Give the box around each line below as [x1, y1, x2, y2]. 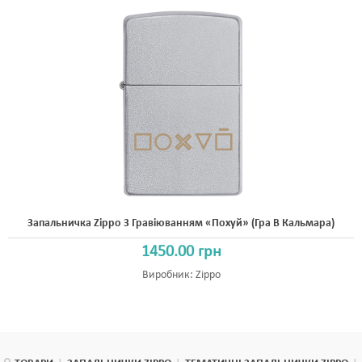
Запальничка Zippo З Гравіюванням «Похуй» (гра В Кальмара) [27, 217, 335, 229]
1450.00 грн [141, 244, 221, 260]
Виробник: [141, 269, 196, 281]
